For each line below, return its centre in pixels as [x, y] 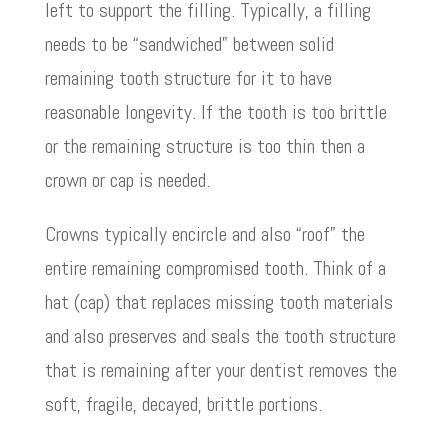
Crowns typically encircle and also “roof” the [204, 233]
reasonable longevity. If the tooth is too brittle [215, 111]
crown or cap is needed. [127, 179]
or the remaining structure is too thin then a [204, 145]
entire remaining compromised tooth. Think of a [215, 267]
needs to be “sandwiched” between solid [189, 43]
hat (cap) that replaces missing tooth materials [218, 301]
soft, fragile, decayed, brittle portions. [183, 403]
